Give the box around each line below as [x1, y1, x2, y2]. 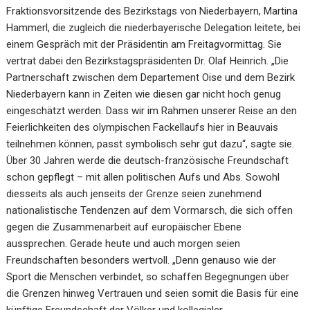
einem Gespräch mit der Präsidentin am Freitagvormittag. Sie [6, 37, 282, 51]
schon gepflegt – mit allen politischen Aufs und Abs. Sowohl [6, 170, 280, 183]
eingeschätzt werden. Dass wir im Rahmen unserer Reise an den [6, 104, 298, 117]
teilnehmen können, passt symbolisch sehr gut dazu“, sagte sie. [6, 137, 295, 150]
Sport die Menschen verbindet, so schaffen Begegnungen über [6, 270, 290, 283]
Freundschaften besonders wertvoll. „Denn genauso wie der [6, 253, 277, 266]
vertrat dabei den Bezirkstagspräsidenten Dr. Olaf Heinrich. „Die [6, 54, 289, 67]
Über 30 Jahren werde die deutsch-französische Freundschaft [6, 154, 289, 167]
